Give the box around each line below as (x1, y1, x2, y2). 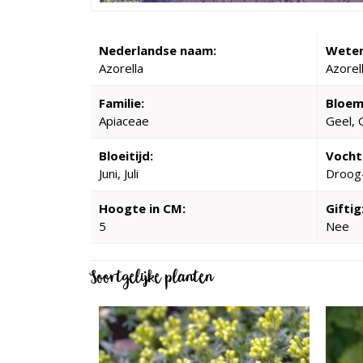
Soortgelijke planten (91, 266, 213, 293)
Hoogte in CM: (99, 200, 186, 216)
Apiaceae (99, 113, 149, 129)
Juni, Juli (99, 165, 139, 181)
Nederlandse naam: (99, 42, 216, 58)
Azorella (99, 60, 143, 76)
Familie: (99, 95, 144, 111)
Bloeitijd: (99, 147, 153, 164)
